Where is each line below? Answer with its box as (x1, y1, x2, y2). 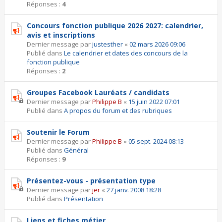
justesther (92, 40, 123, 49)
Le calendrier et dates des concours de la (64, 49, 188, 57)
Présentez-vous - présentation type (27, 176, 156, 185)
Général (64, 146, 89, 155)
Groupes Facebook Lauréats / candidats (27, 88, 169, 97)
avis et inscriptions (27, 30, 95, 40)
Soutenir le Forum (27, 127, 90, 137)
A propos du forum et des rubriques (64, 106, 172, 115)
